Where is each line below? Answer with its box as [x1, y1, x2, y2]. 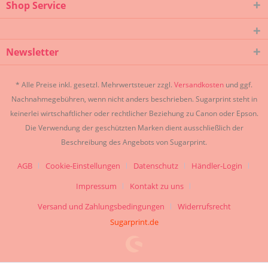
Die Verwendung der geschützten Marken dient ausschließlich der [25, 123, 243, 133]
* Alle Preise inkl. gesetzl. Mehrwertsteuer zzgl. [16, 80, 174, 90]
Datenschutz [133, 160, 178, 172]
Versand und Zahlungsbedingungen [37, 201, 165, 212]
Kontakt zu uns [129, 181, 184, 192]
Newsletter [6, 45, 59, 59]
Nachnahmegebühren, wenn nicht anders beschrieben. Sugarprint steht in [11, 94, 257, 105]
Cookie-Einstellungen [45, 160, 120, 172]
